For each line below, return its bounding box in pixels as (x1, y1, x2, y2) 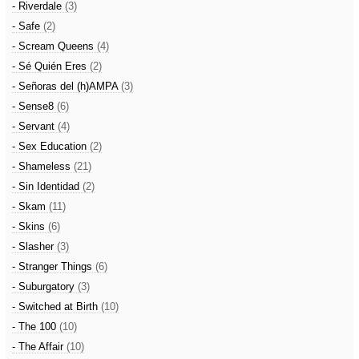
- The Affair (12, 341, 67, 353)
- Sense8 (12, 100, 57, 112)
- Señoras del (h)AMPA (12, 80, 121, 92)
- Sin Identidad (12, 180, 83, 192)
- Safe (12, 20, 43, 32)
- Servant (12, 120, 58, 132)
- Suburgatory (12, 280, 78, 292)
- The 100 (12, 321, 59, 333)
